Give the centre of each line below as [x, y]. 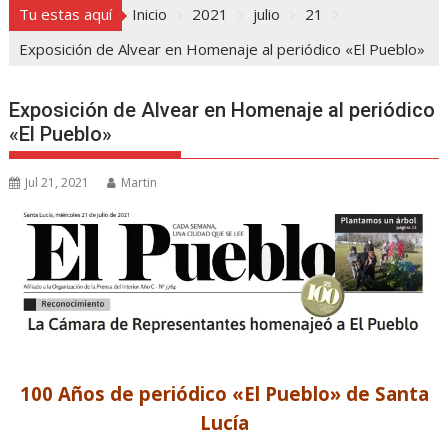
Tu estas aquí [66, 13]
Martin [139, 182]
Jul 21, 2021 [57, 182]
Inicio [150, 13]
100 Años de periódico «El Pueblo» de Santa [224, 394]
